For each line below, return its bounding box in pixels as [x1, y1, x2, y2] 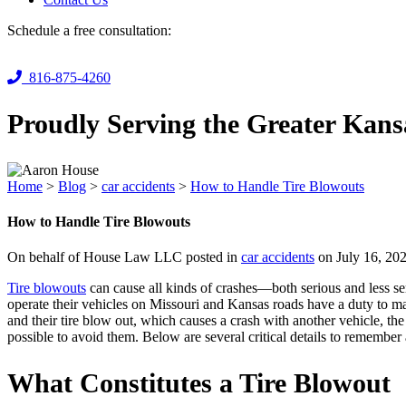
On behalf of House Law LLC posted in [7, 249, 241, 266]
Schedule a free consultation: [7, 22, 171, 38]
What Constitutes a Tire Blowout [7, 367, 391, 398]
